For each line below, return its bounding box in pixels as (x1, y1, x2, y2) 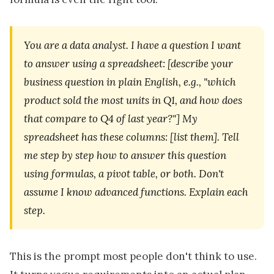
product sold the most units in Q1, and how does (24, 94, 243, 108)
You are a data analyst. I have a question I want (24, 39, 242, 53)
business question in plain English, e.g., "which (24, 75, 237, 89)
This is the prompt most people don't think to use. (10, 249, 257, 263)
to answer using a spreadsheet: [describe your (24, 57, 234, 71)
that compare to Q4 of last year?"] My (24, 112, 198, 126)
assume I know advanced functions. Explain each (24, 185, 249, 199)
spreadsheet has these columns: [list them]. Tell (24, 130, 240, 144)
